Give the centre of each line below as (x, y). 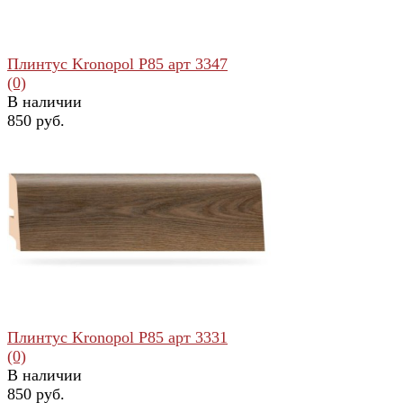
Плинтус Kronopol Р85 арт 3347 (117, 63)
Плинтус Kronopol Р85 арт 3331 (117, 337)
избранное (39, 229)
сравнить (103, 229)
